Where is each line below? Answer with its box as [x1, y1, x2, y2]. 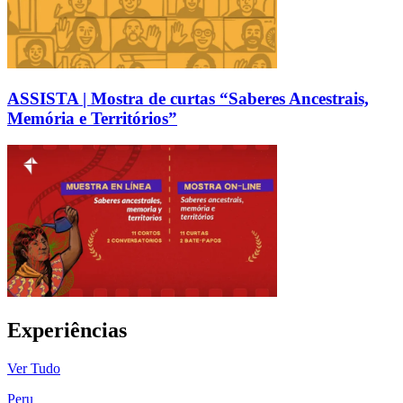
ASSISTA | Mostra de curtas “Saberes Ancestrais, [7, 88, 369, 108]
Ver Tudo [7, 361, 60, 377]
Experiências [7, 318, 127, 343]
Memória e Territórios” [7, 108, 177, 128]
